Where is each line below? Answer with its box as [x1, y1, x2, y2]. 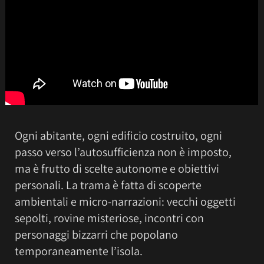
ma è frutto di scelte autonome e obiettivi [15, 160, 219, 176]
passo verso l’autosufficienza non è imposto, [15, 144, 232, 160]
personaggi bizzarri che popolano [15, 226, 178, 242]
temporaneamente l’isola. [15, 243, 143, 259]
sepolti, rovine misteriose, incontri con [15, 210, 204, 226]
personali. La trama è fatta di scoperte [15, 177, 202, 193]
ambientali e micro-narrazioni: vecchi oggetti [15, 193, 236, 209]
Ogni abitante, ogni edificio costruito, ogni [15, 127, 222, 143]
